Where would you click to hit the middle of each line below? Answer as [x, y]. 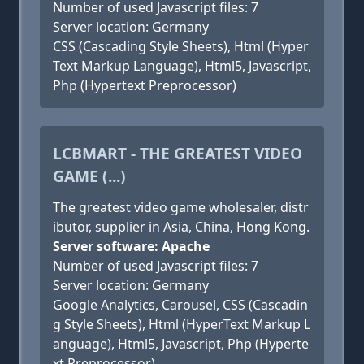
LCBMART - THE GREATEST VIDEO [178, 153]
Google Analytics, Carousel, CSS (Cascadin [180, 305]
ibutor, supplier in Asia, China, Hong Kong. [181, 227]
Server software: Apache [131, 246]
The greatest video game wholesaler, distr [181, 207]
